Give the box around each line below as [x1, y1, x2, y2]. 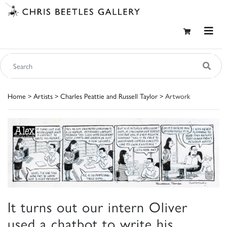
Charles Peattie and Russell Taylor [60, 90, 158, 101]
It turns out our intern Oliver [8, 196, 187, 216]
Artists [33, 90, 53, 101]
